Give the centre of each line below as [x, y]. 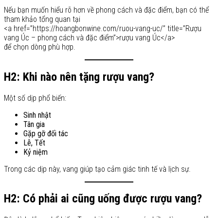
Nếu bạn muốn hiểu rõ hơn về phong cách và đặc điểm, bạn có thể [106, 10]
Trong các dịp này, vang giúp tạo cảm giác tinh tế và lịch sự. [97, 169]
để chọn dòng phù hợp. [40, 47]
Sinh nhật [37, 115]
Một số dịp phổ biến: [35, 98]
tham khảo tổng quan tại [42, 19]
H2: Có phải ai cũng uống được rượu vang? [103, 199]
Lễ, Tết [34, 143]
